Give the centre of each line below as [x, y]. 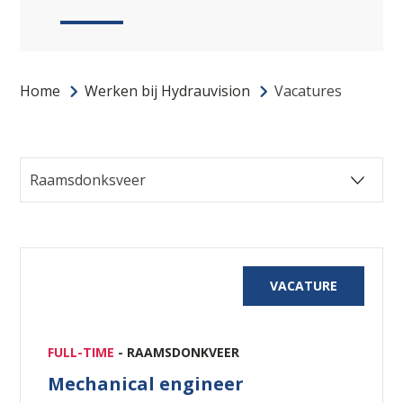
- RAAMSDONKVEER [179, 352]
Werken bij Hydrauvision [168, 90]
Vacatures [309, 90]
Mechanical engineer [146, 383]
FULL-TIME [83, 352]
